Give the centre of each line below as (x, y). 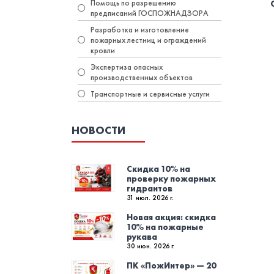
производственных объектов (142, 77)
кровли (103, 50)
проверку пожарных (171, 179)
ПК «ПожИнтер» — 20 (171, 265)
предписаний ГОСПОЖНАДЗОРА (150, 13)
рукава (142, 237)
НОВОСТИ (98, 130)
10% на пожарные (165, 227)
